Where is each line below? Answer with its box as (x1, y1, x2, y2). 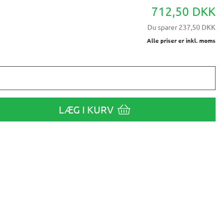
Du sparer (147, 22, 177, 32)
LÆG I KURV (59, 103, 114, 116)
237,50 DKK (177, 22, 216, 32)
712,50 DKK (151, 4, 216, 19)
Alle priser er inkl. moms (147, 36, 216, 45)
